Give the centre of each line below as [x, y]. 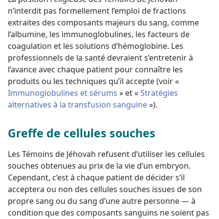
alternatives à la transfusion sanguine [77, 104]
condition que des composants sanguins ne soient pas [109, 212]
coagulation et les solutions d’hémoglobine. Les [96, 46]
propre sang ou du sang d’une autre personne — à [102, 201]
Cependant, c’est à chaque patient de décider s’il [96, 177]
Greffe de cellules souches [82, 133]
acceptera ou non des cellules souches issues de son [105, 189]
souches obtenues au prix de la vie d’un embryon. [99, 165]
